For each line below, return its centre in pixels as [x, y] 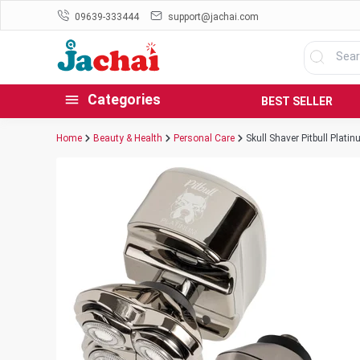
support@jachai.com [213, 16]
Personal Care [204, 138]
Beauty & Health [128, 138]
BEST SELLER [297, 101]
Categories [124, 100]
